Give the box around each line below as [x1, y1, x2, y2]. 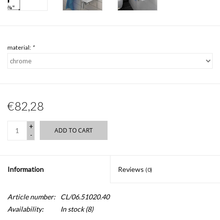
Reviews [118, 165, 145, 173]
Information [7, 165, 44, 173]
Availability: [7, 204, 44, 213]
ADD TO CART [55, 126, 93, 135]
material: [7, 43, 32, 51]
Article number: [7, 192, 55, 201]
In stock [60, 204, 84, 213]
